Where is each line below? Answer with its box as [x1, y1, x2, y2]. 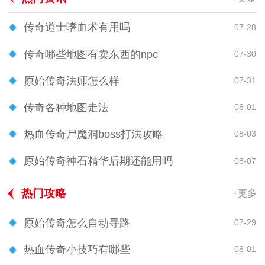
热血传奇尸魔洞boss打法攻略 [24, 128, 163, 140]
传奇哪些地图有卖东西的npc [24, 48, 158, 60]
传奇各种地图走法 [24, 101, 109, 114]
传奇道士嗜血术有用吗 [24, 21, 130, 34]
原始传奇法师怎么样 [24, 75, 119, 87]
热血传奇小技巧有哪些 [24, 243, 130, 256]
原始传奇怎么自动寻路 [24, 216, 130, 229]
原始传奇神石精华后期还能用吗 [24, 155, 173, 167]
